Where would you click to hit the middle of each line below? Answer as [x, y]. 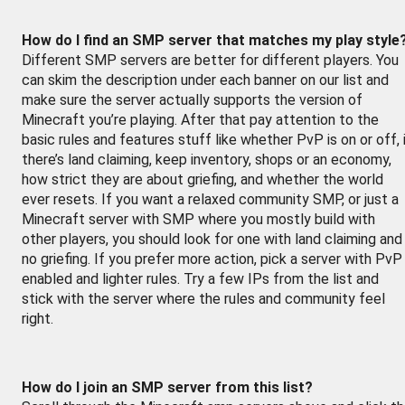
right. [38, 319]
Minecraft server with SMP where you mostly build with [198, 219]
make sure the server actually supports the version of [192, 100]
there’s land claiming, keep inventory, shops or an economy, [207, 160]
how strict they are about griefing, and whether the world [202, 179]
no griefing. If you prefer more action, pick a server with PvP [212, 259]
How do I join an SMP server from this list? [167, 387]
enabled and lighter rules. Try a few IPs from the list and [200, 279]
